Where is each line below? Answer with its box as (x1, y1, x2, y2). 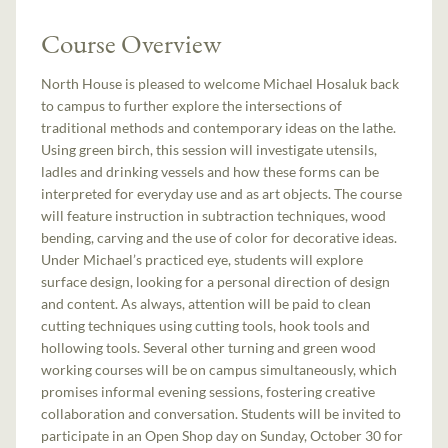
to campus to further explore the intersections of (41, 96, 343, 114)
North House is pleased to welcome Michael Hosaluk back (41, 74, 400, 92)
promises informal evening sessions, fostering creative (41, 382, 376, 400)
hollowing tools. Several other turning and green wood (41, 338, 377, 356)
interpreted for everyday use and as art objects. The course (41, 184, 403, 202)
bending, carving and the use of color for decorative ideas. (41, 228, 398, 246)
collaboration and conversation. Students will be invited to (41, 404, 402, 422)
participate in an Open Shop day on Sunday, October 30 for (41, 426, 404, 444)
